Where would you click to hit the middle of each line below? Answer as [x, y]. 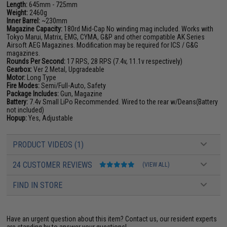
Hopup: [17, 118]
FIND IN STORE [38, 185]
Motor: [16, 77]
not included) [26, 110]
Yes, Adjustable [50, 118]
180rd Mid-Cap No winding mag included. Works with [138, 29]
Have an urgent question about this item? [66, 219]
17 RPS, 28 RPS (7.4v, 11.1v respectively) [124, 61]
